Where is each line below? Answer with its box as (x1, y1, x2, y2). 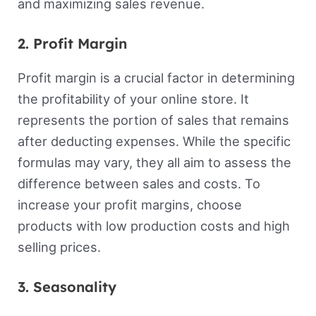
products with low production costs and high (17, 217, 290, 233)
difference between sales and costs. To (17, 175, 260, 191)
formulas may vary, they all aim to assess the (17, 154, 291, 170)
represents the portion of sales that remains (17, 111, 289, 128)
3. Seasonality (17, 278, 116, 296)
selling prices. (17, 238, 101, 255)
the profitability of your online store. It (17, 90, 249, 107)
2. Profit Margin (17, 34, 127, 52)
